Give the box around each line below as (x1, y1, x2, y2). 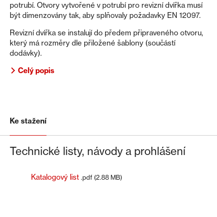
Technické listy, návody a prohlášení (10, 144, 186, 157)
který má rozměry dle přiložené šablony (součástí (10, 38, 175, 47)
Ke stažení (10, 116, 46, 125)
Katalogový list (31, 172, 79, 182)
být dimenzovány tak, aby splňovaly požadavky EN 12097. (10, 10, 201, 20)
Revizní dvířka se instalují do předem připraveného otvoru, (10, 28, 203, 37)
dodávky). (10, 48, 42, 58)
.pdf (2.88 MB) (81, 173, 122, 181)
